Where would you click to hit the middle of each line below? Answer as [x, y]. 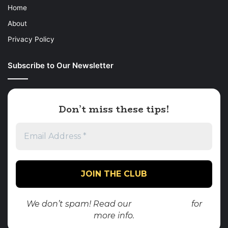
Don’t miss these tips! [114, 110]
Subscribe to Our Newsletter [61, 65]
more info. [114, 215]
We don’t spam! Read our [80, 204]
